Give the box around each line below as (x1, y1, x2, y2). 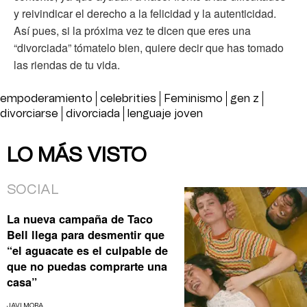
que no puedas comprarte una (7, 258, 167, 274)
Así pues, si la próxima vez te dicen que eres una (14, 23, 251, 39)
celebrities (100, 93, 156, 105)
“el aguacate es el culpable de (7, 242, 168, 258)
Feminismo (164, 93, 223, 105)
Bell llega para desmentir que (7, 226, 164, 243)
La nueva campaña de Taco (7, 210, 153, 227)
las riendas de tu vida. (14, 57, 120, 73)
